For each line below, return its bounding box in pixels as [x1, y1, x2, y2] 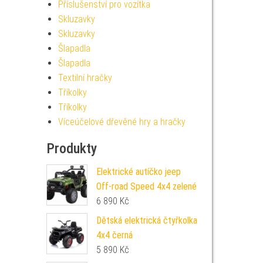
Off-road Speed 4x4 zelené [96, 181, 197, 192]
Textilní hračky [58, 72, 112, 83]
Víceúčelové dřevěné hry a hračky [58, 116, 186, 127]
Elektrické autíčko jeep [96, 166, 181, 177]
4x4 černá [96, 230, 133, 241]
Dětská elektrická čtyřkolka [96, 215, 197, 226]
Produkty [46, 140, 97, 157]
